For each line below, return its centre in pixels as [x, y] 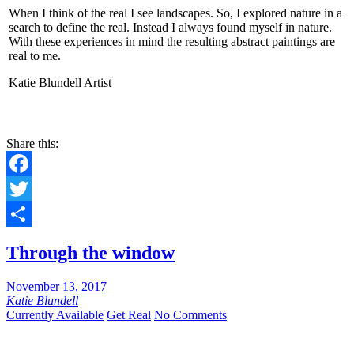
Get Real [129, 315]
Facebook [31, 189]
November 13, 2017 [56, 287]
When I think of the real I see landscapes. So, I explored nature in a [175, 13]
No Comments [190, 315]
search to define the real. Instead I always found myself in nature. [170, 28]
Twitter [24, 214]
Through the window [90, 253]
